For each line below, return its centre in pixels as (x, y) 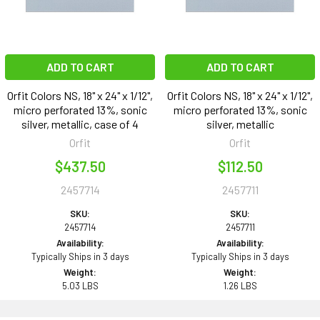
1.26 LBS (240, 286)
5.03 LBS (80, 286)
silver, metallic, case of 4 (80, 124)
